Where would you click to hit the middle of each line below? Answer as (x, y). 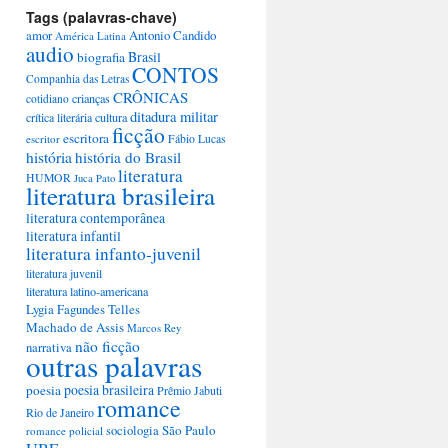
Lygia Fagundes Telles (83, 309)
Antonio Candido (172, 35)
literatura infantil (73, 235)
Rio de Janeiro (60, 412)
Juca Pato (94, 178)
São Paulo (189, 430)
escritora (86, 138)
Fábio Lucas (197, 138)
